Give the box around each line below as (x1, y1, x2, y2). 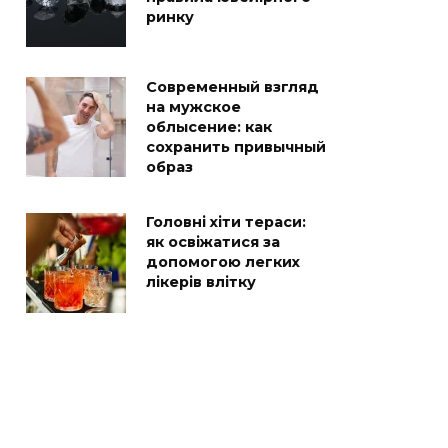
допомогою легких (146, 253, 300, 272)
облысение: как (146, 118, 272, 137)
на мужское (146, 98, 241, 117)
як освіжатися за (146, 233, 280, 252)
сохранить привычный (146, 138, 326, 157)
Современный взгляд (146, 78, 319, 97)
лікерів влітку (146, 273, 256, 292)
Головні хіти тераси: (146, 213, 306, 232)
